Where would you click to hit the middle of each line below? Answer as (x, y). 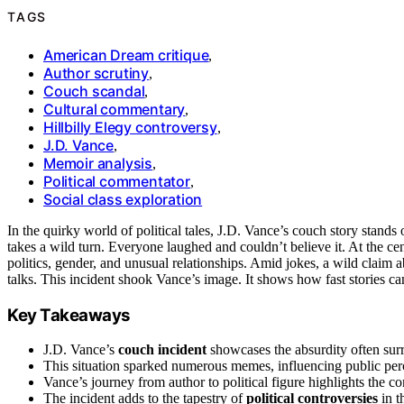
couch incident (162, 350)
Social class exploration (123, 199)
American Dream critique (126, 55)
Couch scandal (94, 91)
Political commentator (117, 181)
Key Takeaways (69, 315)
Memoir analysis (98, 163)
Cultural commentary (115, 109)
